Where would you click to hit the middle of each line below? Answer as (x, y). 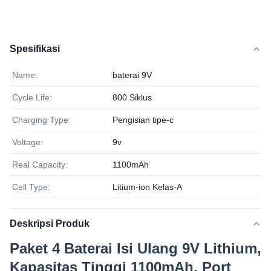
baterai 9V (132, 75)
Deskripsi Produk (50, 224)
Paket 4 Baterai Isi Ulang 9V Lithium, (135, 248)
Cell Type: (31, 187)
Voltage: (28, 142)
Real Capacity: (40, 165)
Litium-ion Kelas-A (147, 187)
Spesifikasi (35, 49)
